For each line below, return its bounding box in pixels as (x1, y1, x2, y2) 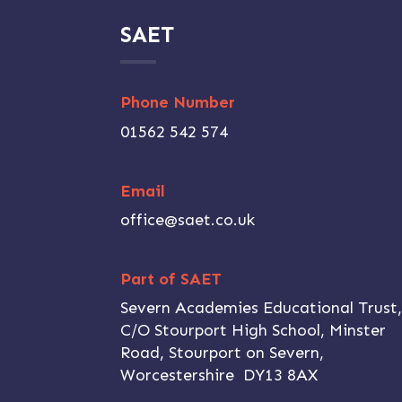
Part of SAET (120, 268, 223, 289)
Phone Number (120, 92, 236, 113)
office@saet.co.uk (120, 209, 256, 230)
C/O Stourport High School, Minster (120, 320, 387, 341)
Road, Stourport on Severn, (120, 343, 325, 363)
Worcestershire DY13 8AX (120, 365, 319, 386)
